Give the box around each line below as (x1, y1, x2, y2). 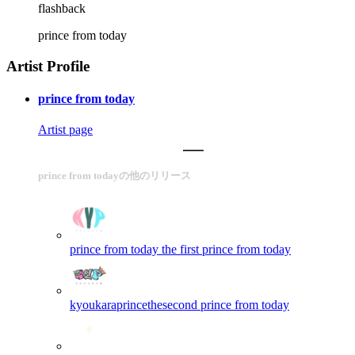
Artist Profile (6, 57, 90, 74)
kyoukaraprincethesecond (70, 297, 197, 311)
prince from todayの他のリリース (38, 170, 191, 182)
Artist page (38, 123, 93, 137)
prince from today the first (70, 242, 199, 256)
